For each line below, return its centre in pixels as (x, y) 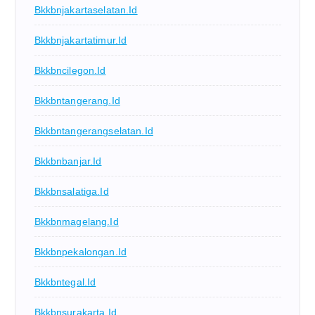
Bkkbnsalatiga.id (71, 192)
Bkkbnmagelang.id (76, 222)
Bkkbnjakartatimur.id (81, 40)
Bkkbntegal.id (65, 282)
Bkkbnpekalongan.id (81, 252)
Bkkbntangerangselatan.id (94, 131)
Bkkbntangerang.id (77, 101)
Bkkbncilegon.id (70, 71)
